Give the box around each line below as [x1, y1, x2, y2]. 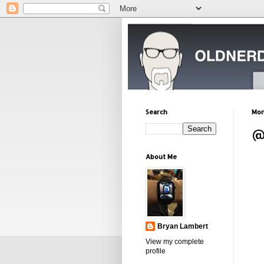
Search [146, 108, 167, 116]
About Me [146, 153, 177, 161]
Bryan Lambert [157, 222, 208, 230]
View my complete [146, 237, 204, 246]
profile [146, 247, 166, 255]
